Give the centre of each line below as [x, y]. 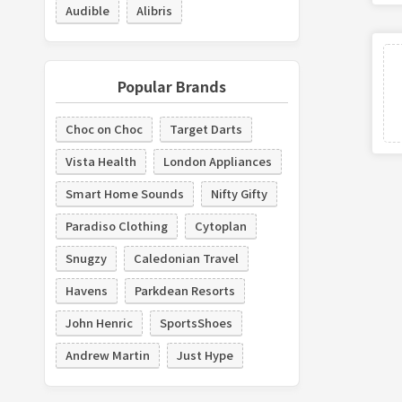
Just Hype [205, 355]
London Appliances [217, 161]
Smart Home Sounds [124, 193]
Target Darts [205, 129]
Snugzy [86, 258]
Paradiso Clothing [116, 226]
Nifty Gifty [239, 193]
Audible [87, 10]
